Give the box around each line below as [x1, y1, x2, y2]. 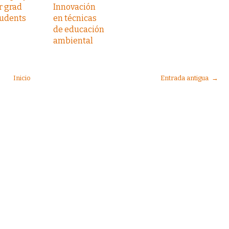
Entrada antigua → [161, 74, 219, 82]
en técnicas [53, 13, 97, 23]
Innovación [53, 2, 96, 12]
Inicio [13, 74, 31, 82]
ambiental [53, 36, 93, 45]
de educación [53, 25, 104, 34]
